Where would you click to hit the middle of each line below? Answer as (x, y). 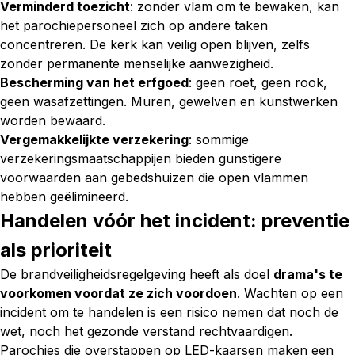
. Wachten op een (290, 293)
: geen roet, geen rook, (258, 82)
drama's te (308, 274)
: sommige (219, 139)
